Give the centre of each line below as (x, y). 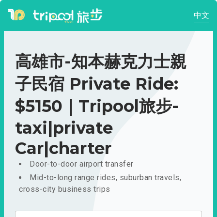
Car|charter (63, 148)
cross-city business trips (65, 189)
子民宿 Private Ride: (97, 84)
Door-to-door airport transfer (82, 164)
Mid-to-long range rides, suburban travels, (105, 178)
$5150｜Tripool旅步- (97, 106)
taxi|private (64, 128)
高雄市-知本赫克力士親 (101, 62)
